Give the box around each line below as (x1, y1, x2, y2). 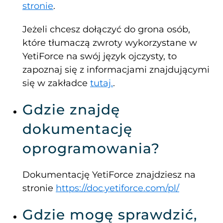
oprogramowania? (22, 140, 160, 157)
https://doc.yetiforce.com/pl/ (56, 183, 179, 194)
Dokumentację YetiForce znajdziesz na (22, 169, 196, 181)
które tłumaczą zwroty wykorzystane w (22, 37, 197, 49)
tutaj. (90, 78, 113, 89)
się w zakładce (22, 78, 88, 89)
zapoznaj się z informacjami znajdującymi (22, 64, 210, 76)
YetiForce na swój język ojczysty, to (22, 51, 177, 62)
